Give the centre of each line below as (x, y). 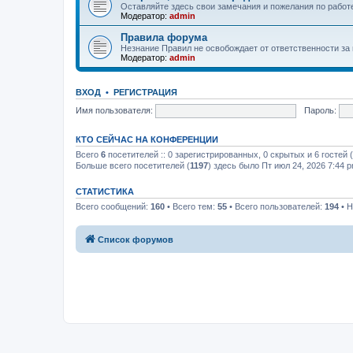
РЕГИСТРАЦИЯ (145, 92)
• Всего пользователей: (276, 206)
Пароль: (320, 110)
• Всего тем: (191, 206)
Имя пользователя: (114, 110)
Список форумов (136, 239)
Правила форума (164, 37)
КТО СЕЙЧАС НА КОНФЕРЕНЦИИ (147, 139)
